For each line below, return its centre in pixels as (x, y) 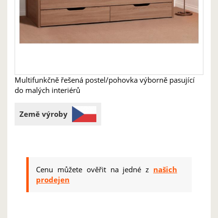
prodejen (53, 180)
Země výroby (44, 114)
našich (165, 169)
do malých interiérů (47, 90)
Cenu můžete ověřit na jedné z (95, 169)
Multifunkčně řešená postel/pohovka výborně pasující (105, 80)
